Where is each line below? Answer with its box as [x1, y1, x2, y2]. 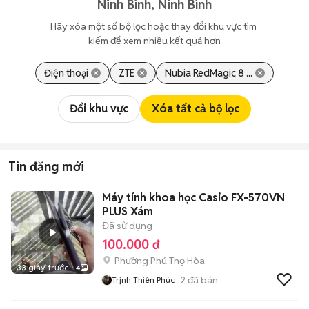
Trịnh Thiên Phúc [112, 275, 175, 285]
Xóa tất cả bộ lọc [152, 101, 239, 116]
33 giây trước [17, 262, 68, 272]
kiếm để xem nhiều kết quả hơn [88, 34, 221, 47]
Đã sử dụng [102, 219, 152, 232]
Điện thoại [44, 67, 88, 79]
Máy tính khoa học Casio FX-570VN [102, 190, 285, 205]
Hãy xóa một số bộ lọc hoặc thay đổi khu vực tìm [50, 20, 259, 32]
